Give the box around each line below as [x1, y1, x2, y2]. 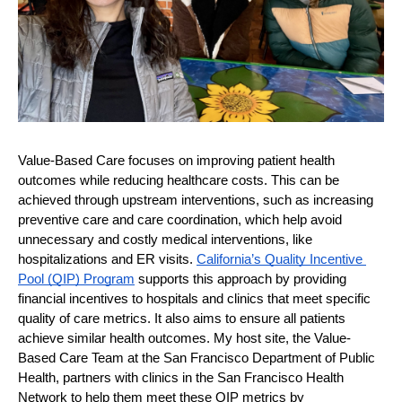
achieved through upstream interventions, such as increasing [18, 193, 373, 207]
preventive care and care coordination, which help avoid [18, 213, 342, 227]
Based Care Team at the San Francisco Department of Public [18, 351, 375, 365]
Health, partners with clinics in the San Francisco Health [18, 371, 344, 385]
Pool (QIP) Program [18, 272, 135, 286]
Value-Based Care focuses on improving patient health [18, 153, 335, 168]
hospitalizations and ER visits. [18, 252, 197, 267]
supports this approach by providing [135, 272, 346, 286]
